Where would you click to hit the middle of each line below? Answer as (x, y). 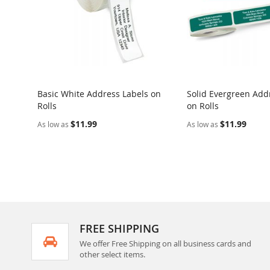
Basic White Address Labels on (99, 94)
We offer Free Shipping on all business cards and (165, 243)
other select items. (112, 254)
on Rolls (203, 106)
